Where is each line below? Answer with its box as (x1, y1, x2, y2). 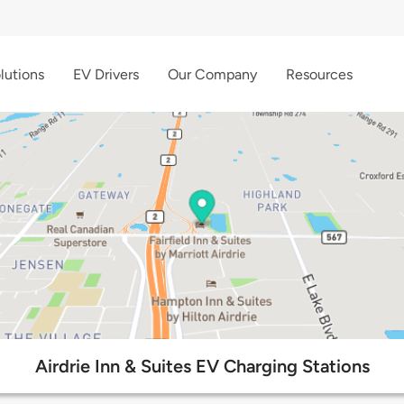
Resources (286, 65, 353, 83)
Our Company (168, 65, 257, 83)
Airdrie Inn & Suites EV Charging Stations (34, 355, 370, 378)
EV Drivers (73, 65, 139, 83)
